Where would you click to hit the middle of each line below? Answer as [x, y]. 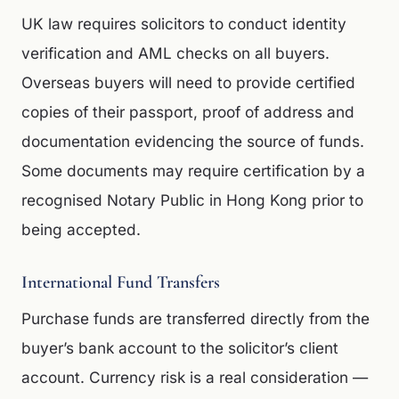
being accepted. [81, 229]
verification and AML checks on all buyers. [175, 53]
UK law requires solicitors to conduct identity [184, 24]
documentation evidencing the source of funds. [193, 141]
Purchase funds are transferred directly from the [195, 318]
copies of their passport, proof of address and [188, 112]
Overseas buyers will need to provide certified [188, 82]
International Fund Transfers [121, 282]
